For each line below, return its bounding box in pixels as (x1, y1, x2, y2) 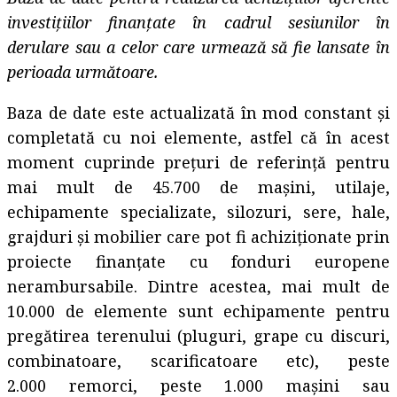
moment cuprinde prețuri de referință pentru (7, 151, 390, 173)
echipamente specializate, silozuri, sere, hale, (7, 200, 390, 222)
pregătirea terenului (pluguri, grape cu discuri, (7, 324, 390, 346)
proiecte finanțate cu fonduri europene (7, 250, 390, 272)
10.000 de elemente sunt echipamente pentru (7, 300, 390, 322)
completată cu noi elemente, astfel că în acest (7, 126, 390, 148)
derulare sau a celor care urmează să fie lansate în (7, 35, 390, 58)
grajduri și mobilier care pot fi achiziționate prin (7, 225, 390, 247)
